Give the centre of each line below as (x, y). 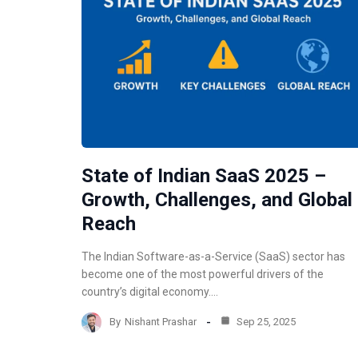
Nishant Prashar (161, 322)
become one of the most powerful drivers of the (203, 274)
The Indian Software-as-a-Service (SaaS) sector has (213, 256)
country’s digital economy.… (150, 291)
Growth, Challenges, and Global (217, 199)
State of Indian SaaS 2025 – (204, 175)
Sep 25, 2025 (265, 322)
